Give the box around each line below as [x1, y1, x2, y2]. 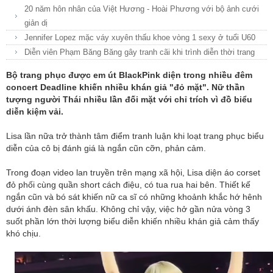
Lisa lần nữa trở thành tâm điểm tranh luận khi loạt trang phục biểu [6, 130, 264, 141]
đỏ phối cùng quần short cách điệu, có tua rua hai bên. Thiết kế [6, 179, 250, 190]
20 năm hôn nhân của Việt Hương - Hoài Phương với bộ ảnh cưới [24, 4, 259, 13]
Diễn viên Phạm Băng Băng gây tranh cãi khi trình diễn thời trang [24, 47, 255, 57]
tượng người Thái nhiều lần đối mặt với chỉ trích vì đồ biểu [6, 94, 252, 104]
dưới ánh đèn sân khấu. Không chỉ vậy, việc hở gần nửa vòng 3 [6, 204, 250, 214]
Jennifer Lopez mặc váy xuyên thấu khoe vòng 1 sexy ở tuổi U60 [24, 32, 255, 42]
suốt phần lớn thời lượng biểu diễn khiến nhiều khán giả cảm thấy [6, 216, 259, 226]
